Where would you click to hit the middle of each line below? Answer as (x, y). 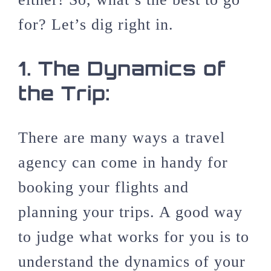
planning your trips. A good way (130, 212)
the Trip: (64, 93)
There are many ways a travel (122, 138)
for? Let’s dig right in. (96, 25)
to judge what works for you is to (134, 237)
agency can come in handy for (123, 163)
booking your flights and (103, 188)
